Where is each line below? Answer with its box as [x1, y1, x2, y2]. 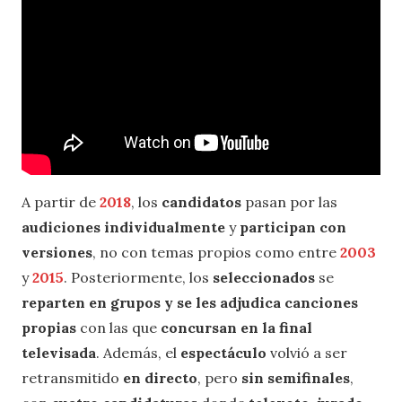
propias [22, 318, 80, 336]
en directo [123, 368, 197, 387]
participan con [240, 217, 346, 236]
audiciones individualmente [22, 217, 229, 236]
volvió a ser [270, 343, 347, 362]
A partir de [22, 192, 100, 211]
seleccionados [213, 267, 319, 286]
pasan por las [245, 192, 337, 211]
